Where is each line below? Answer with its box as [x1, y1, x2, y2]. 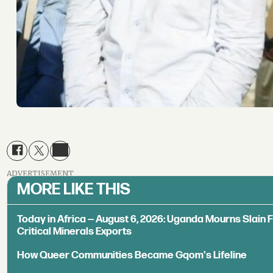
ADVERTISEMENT [7, 169, 74, 179]
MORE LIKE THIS [17, 180, 131, 199]
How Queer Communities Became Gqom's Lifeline [17, 249, 247, 262]
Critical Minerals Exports [17, 225, 132, 238]
